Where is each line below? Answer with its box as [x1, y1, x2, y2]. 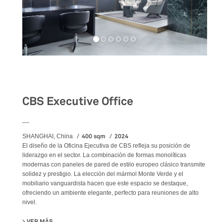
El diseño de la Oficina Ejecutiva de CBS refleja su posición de [22, 142, 190, 149]
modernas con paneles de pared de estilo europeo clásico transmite [22, 161, 205, 168]
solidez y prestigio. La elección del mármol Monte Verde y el [22, 170, 183, 177]
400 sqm [82, 132, 107, 140]
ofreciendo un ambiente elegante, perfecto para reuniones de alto [22, 189, 199, 196]
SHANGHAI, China [22, 133, 73, 140]
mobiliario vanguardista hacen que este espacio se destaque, [22, 180, 188, 187]
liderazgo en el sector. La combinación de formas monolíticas [22, 152, 186, 159]
